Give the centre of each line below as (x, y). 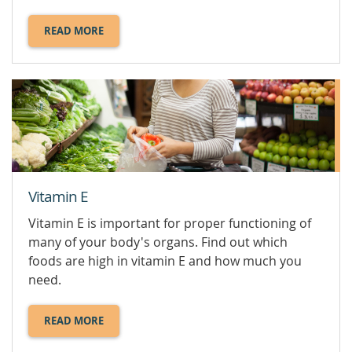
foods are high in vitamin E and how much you (165, 260)
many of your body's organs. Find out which (158, 242)
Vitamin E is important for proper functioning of (170, 223)
